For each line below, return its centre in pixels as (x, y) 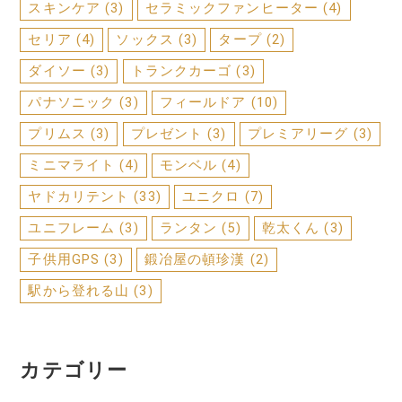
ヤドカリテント (79, 197)
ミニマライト (72, 166)
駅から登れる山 (79, 291)
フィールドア (203, 103)
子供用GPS (64, 260)
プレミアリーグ (298, 134)
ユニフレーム (72, 228)
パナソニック (72, 103)
